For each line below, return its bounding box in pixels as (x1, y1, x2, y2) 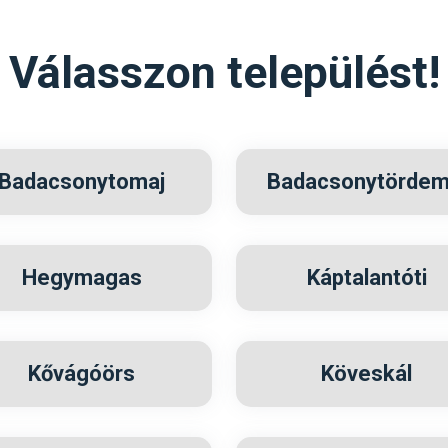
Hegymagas (21, 265, 142, 290)
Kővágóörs (28, 361, 135, 386)
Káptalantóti (306, 265, 427, 290)
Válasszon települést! (8, 46, 440, 99)
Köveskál (321, 361, 412, 386)
